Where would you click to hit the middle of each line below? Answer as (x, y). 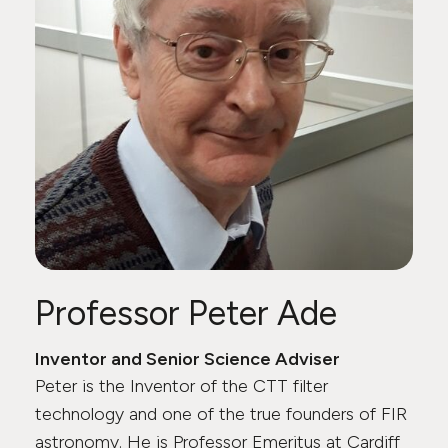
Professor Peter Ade (186, 313)
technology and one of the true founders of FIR (221, 414)
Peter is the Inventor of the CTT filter (181, 386)
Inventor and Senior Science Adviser (187, 359)
